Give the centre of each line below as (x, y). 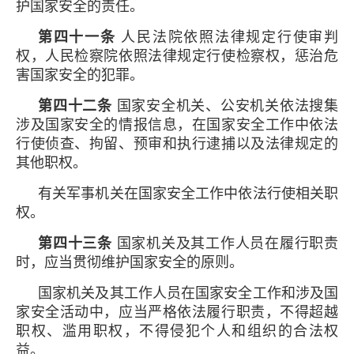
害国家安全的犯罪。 (80, 75)
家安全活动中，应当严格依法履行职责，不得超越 (177, 312)
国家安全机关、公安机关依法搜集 (225, 105)
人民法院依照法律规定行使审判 (227, 37)
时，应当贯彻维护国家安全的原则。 (130, 262)
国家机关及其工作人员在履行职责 (225, 243)
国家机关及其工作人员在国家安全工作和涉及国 (188, 293)
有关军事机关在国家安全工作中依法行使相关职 (188, 193)
